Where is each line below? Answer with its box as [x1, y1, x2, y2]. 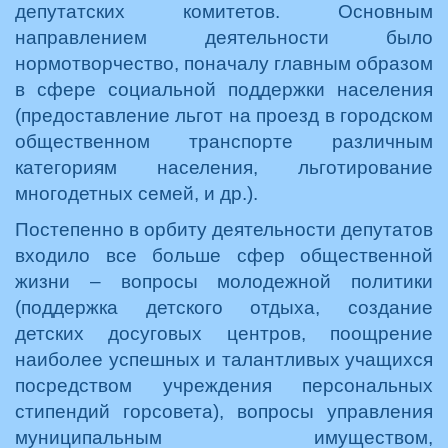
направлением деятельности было [15, 27, 433, 48]
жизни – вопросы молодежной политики [15, 271, 433, 292]
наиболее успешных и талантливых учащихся [15, 349, 433, 370]
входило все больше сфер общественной [15, 245, 433, 266]
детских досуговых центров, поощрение [15, 323, 433, 344]
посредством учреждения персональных [15, 375, 433, 396]
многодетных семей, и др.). [15, 183, 258, 204]
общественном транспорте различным [15, 131, 433, 152]
